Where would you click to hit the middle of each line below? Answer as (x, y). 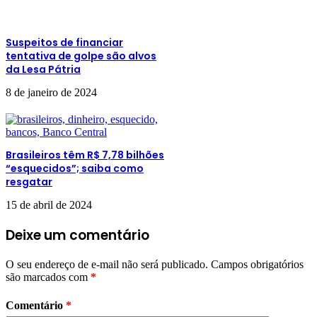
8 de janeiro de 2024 (51, 92)
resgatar (29, 181)
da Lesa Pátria (43, 69)
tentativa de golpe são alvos (81, 56)
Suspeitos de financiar (64, 42)
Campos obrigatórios (257, 265)
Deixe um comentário (77, 235)
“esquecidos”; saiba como (75, 168)
